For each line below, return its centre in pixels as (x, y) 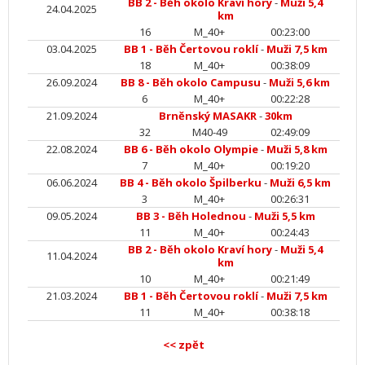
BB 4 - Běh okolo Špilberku (191, 182)
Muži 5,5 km (284, 216)
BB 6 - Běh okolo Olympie (191, 149)
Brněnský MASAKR (207, 116)
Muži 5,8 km (297, 149)
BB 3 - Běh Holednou (191, 216)
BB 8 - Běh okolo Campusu (191, 82)
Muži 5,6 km (299, 82)
